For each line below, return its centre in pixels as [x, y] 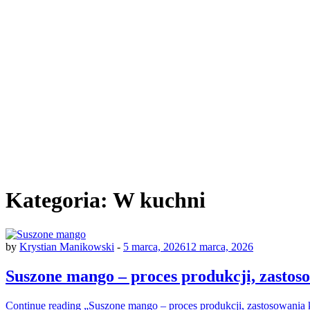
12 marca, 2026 [219, 246]
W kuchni [159, 200]
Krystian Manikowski [67, 246]
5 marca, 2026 [154, 246]
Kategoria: [59, 200]
